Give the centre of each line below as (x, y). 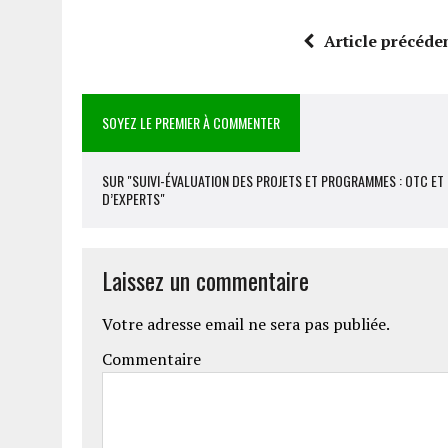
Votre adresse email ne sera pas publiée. (246, 324)
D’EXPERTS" (133, 199)
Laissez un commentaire (205, 280)
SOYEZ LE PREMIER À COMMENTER (191, 123)
